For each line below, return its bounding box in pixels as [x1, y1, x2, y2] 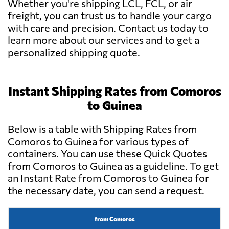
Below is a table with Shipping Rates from [8, 123, 197, 135]
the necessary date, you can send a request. [8, 184, 204, 197]
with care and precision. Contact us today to [8, 21, 209, 34]
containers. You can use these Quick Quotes [8, 147, 207, 160]
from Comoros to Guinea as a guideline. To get [8, 159, 219, 172]
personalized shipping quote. [8, 46, 140, 59]
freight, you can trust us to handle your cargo [8, 9, 212, 22]
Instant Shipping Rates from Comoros [8, 83, 221, 99]
